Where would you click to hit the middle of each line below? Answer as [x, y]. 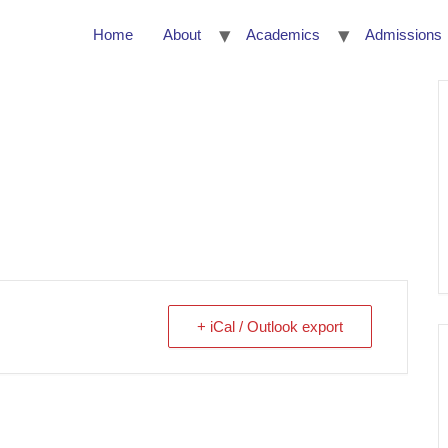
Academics [283, 34]
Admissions [403, 34]
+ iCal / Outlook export [270, 326]
